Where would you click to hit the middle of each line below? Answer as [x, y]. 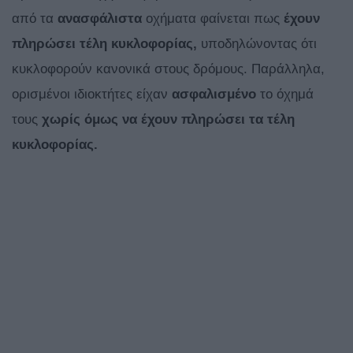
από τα [35, 19]
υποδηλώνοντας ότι [257, 44]
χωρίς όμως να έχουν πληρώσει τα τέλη [168, 120]
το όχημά [285, 95]
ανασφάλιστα [100, 19]
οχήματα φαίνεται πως [213, 19]
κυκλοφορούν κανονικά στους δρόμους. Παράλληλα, [168, 69]
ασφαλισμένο [214, 95]
